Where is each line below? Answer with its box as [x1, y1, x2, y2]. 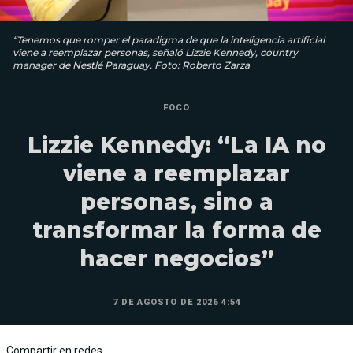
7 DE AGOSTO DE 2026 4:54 [112, 297, 241, 308]
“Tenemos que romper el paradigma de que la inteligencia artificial [13, 34, 325, 46]
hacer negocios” [79, 245, 274, 273]
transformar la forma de [32, 217, 321, 244]
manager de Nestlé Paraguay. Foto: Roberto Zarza [13, 59, 250, 72]
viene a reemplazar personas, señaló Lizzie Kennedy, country [13, 46, 298, 59]
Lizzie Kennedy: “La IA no [27, 132, 326, 159]
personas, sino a [80, 188, 273, 216]
